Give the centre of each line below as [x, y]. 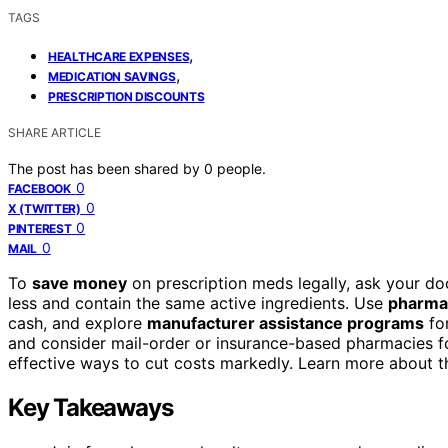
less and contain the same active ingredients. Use [198, 302]
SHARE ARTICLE [54, 132]
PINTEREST [40, 228]
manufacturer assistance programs [285, 322]
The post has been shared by [106, 168]
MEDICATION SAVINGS [112, 76]
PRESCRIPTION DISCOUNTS [126, 96]
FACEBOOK [39, 188]
